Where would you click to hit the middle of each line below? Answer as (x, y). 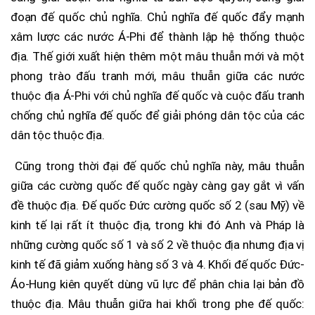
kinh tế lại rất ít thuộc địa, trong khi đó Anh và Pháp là (157, 225)
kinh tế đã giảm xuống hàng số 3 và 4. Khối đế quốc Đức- (157, 264)
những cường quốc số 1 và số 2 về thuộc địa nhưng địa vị (157, 244)
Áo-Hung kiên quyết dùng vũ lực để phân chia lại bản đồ (157, 284)
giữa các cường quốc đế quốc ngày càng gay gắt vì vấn (157, 185)
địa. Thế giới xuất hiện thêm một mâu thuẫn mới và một (157, 56)
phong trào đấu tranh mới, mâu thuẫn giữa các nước (157, 76)
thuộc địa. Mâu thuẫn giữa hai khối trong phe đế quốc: (157, 303)
